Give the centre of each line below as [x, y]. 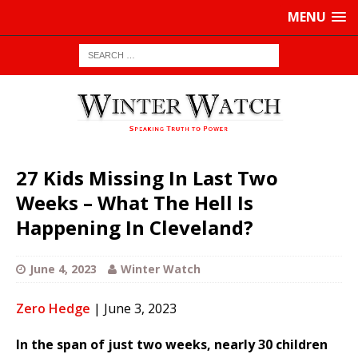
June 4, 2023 [63, 269]
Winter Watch [161, 269]
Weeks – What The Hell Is [135, 203]
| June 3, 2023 [133, 309]
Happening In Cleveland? [135, 228]
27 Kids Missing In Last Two [147, 178]
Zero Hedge [53, 309]
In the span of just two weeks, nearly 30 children [172, 345]
